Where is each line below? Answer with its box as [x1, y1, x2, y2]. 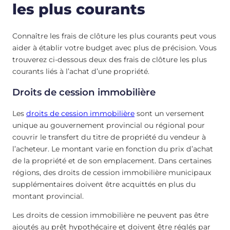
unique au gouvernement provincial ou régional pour [12, 120, 205, 130]
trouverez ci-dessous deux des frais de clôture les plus [12, 54, 207, 64]
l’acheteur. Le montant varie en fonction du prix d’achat [12, 144, 213, 154]
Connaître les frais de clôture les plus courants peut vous [12, 31, 216, 41]
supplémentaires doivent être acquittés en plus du [12, 179, 196, 189]
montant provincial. [12, 191, 86, 201]
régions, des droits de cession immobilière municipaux [12, 167, 212, 177]
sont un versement [135, 108, 204, 118]
